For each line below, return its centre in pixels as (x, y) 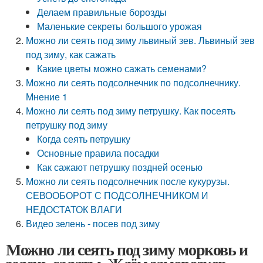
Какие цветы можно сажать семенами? (122, 68)
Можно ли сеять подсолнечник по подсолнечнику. (134, 82)
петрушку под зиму (67, 125)
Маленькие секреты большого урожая (120, 26)
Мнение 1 (47, 97)
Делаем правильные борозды (102, 12)
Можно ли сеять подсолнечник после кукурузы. (128, 181)
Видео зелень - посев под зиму (93, 223)
